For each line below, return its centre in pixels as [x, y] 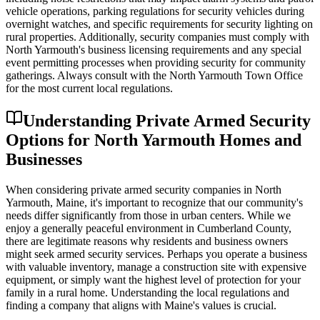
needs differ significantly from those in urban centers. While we [148, 216]
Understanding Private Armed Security [167, 121]
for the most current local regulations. [89, 89]
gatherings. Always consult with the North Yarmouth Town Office [154, 76]
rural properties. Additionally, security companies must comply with [157, 37]
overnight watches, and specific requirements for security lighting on [159, 24]
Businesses [44, 160]
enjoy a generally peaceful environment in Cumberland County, [149, 229]
